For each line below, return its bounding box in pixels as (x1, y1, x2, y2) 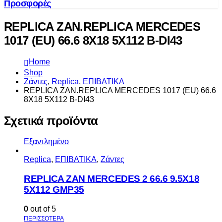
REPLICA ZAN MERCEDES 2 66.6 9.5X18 (24, 173, 200, 184)
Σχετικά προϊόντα (4, 113, 98, 127)
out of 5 (28, 204, 56, 213)
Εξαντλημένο (24, 137, 69, 146)
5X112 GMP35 (24, 184, 84, 195)
